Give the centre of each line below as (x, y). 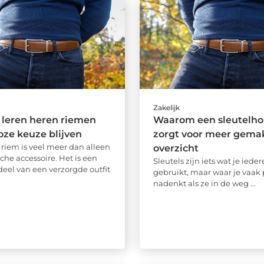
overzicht (176, 148)
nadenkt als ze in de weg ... (204, 184)
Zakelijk (166, 108)
